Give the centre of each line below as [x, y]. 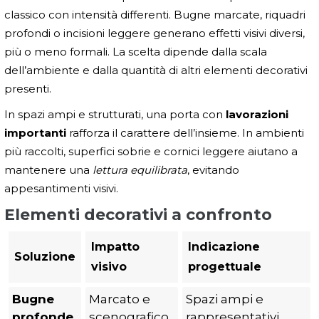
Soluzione [45, 257]
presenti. [28, 89]
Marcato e [120, 299]
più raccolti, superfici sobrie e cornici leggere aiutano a [151, 152]
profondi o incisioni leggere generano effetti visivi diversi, [155, 33]
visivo [109, 267]
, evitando [213, 170]
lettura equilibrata [140, 170]
